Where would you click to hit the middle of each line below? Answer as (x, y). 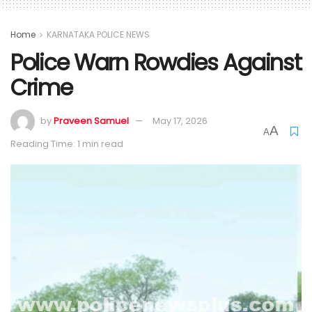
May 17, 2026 (180, 121)
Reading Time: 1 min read (67, 144)
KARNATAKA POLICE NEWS (98, 34)
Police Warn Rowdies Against (156, 63)
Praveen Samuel (91, 121)
